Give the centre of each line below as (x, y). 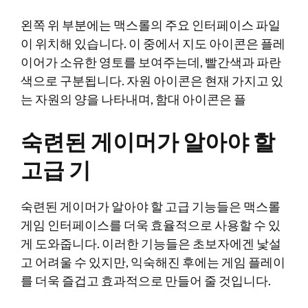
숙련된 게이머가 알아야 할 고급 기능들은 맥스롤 (151, 206)
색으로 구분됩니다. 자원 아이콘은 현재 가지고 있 (152, 80)
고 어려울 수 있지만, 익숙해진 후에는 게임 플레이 (153, 262)
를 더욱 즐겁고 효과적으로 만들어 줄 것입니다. (146, 280)
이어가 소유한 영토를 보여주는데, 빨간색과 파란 (151, 62)
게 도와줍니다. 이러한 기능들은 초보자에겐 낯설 (151, 243)
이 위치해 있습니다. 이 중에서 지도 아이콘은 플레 (153, 43)
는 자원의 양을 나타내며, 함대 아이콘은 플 (133, 99)
